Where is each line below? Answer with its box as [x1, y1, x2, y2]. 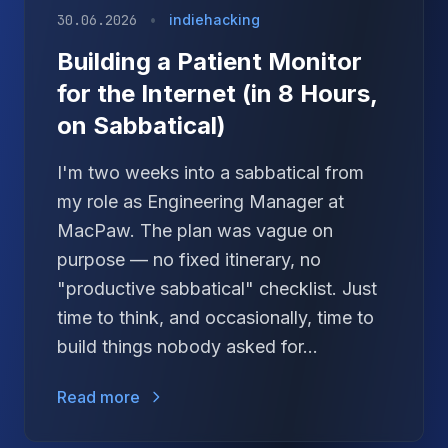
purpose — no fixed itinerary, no [57, 249, 321, 270]
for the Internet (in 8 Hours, [57, 79, 377, 108]
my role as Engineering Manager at [57, 191, 344, 212]
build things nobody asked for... [57, 336, 318, 357]
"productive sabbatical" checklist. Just [57, 278, 377, 299]
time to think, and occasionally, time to [57, 307, 374, 328]
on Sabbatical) [57, 111, 226, 140]
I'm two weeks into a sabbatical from [57, 162, 364, 183]
